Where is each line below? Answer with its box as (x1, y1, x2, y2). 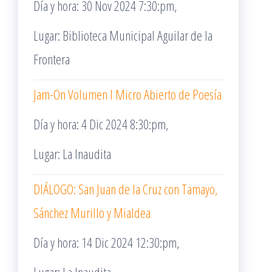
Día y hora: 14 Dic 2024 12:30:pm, (33, 233, 180, 251)
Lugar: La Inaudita (33, 144, 111, 163)
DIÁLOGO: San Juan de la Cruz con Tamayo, (33, 180, 218, 198)
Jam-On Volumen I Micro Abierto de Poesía (33, 85, 222, 103)
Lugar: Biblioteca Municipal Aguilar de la (33, 26, 212, 44)
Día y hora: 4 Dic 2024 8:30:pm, (33, 115, 169, 133)
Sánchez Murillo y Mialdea (33, 203, 151, 222)
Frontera (33, 50, 70, 68)
